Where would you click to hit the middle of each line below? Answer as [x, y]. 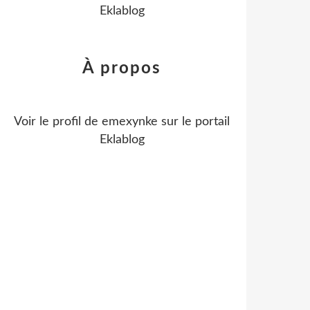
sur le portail [194, 122]
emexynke [130, 122]
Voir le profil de [58, 122]
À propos [122, 69]
